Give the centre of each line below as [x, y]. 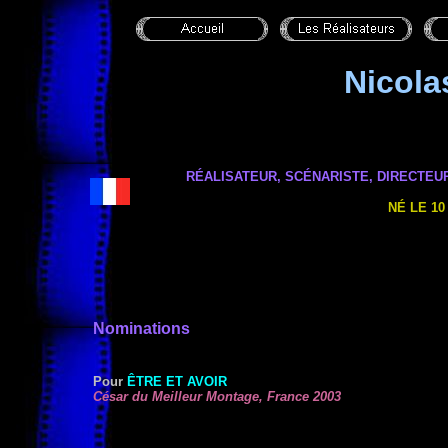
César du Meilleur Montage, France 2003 [217, 396]
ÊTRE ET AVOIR [177, 381]
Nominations [141, 328]
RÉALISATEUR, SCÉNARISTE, [279, 176]
